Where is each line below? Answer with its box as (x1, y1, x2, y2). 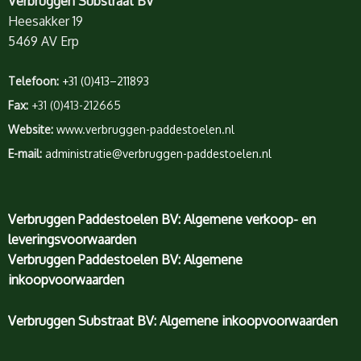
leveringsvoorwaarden (8, 231, 136, 248)
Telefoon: (8, 73, 59, 88)
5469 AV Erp (8, 33, 79, 50)
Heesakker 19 (8, 13, 83, 30)
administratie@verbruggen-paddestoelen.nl (45, 146, 272, 160)
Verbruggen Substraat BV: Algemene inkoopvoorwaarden (8, 312, 338, 329)
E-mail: (8, 146, 42, 160)
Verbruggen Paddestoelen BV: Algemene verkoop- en (8, 211, 316, 228)
